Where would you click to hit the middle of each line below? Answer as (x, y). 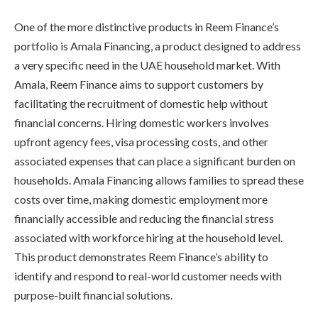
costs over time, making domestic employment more (141, 199)
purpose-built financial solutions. (93, 295)
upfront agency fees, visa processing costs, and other (141, 142)
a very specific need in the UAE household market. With (147, 65)
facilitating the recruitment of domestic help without (141, 104)
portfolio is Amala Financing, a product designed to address (158, 46)
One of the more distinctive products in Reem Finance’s (147, 27)
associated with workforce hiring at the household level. (148, 238)
